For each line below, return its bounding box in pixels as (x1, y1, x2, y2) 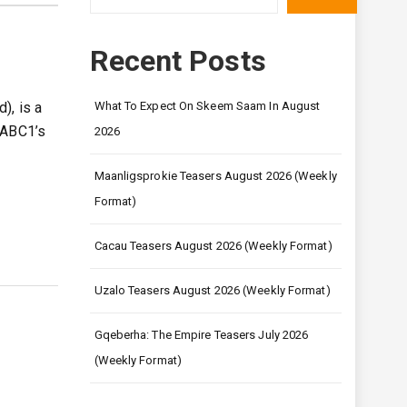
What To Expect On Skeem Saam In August (94, 99, 321, 113)
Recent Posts (89, 44, 266, 78)
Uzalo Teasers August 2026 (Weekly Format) (94, 283, 331, 297)
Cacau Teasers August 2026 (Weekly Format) (94, 239, 333, 253)
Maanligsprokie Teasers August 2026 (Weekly (94, 169, 337, 183)
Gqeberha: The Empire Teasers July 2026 (94, 328, 309, 342)
